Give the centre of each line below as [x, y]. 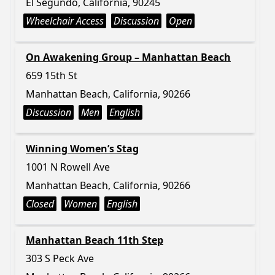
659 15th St [52, 76]
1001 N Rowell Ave [68, 167]
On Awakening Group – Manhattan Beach [128, 57]
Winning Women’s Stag [82, 149]
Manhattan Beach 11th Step [95, 240]
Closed [40, 204]
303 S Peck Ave [60, 258]
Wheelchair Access [65, 21]
